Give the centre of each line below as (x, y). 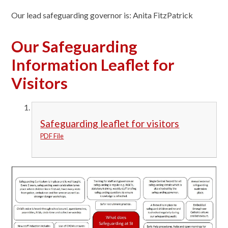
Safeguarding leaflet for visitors (110, 123)
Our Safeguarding (75, 47)
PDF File (52, 136)
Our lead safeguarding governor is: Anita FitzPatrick (103, 15)
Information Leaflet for (93, 65)
